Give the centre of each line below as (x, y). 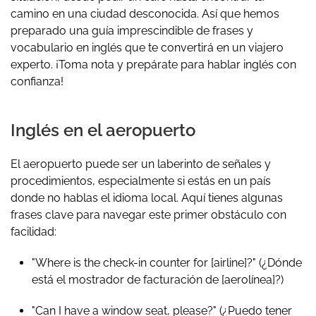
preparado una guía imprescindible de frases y (132, 30)
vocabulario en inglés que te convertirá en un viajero (147, 47)
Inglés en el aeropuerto (103, 130)
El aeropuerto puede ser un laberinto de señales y (141, 164)
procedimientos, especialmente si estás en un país (141, 181)
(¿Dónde (279, 262)
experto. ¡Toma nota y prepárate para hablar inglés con (153, 64)
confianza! (37, 81)
